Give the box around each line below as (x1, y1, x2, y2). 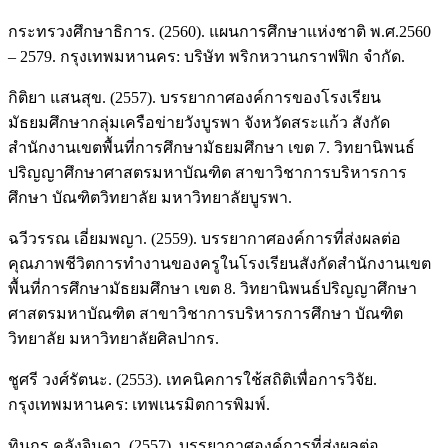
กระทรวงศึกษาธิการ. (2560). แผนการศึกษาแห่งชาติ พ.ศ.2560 (8, 23, 431, 41)
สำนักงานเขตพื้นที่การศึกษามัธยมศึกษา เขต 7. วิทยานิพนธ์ (8, 139, 415, 157)
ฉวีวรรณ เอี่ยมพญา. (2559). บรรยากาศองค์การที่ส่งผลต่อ (8, 230, 401, 248)
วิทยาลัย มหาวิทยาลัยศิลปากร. (8, 330, 219, 348)
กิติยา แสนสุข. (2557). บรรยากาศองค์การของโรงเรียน (8, 89, 381, 107)
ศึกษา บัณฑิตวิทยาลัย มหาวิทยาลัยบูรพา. (8, 189, 292, 207)
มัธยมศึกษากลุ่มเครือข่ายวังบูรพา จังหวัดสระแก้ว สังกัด (8, 114, 390, 132)
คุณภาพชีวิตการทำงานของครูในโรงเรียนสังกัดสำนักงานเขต (8, 255, 431, 273)
